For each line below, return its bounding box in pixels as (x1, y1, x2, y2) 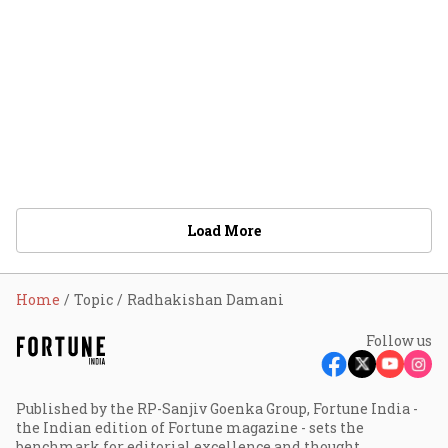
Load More (187, 221, 261, 240)
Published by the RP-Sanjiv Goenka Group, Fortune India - (16, 399, 418, 418)
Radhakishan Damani (127, 290, 284, 309)
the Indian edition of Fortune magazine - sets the (16, 418, 364, 437)
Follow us (366, 331, 432, 350)
